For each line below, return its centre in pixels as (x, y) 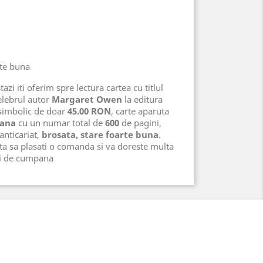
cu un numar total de (60, 123)
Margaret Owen (87, 99)
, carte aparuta (140, 111)
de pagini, (140, 123)
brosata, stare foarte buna (100, 134)
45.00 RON (89, 111)
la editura (142, 99)
